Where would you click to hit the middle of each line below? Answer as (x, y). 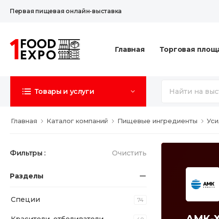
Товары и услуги (64, 91)
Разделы (27, 176)
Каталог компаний (77, 121)
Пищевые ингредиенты (157, 121)
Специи (25, 199)
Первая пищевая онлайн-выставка (66, 11)
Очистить (129, 153)
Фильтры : (28, 153)
